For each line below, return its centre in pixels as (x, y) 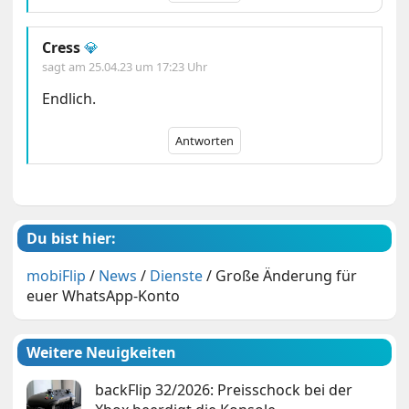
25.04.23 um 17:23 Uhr (148, 67)
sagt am (66, 67)
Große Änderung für (287, 276)
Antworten (205, 141)
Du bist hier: (72, 239)
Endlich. (69, 99)
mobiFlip (57, 276)
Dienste (177, 276)
